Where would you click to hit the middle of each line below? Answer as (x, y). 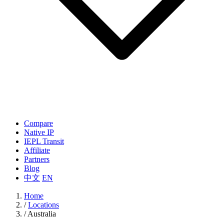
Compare (38, 123)
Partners (37, 159)
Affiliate (37, 150)
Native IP (39, 132)
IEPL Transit (44, 141)
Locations (43, 205)
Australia (42, 214)
